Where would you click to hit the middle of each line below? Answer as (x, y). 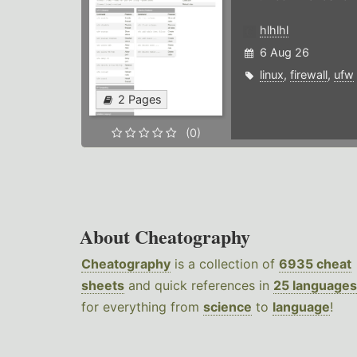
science (228, 307)
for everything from (142, 307)
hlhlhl (274, 30)
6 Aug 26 (284, 53)
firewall (308, 75)
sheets (103, 286)
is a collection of (225, 264)
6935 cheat (315, 264)
